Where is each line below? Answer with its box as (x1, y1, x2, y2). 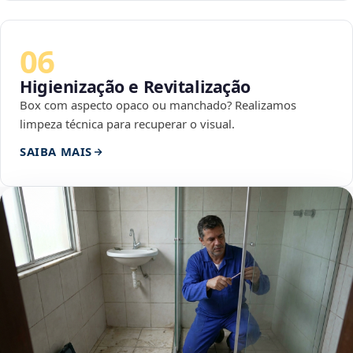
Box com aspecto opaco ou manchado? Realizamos (20, 97, 296, 113)
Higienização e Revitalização (20, 75, 251, 98)
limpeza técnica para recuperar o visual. (20, 116, 235, 132)
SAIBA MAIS (20, 143, 92, 160)
